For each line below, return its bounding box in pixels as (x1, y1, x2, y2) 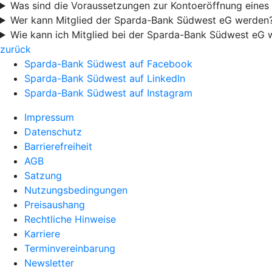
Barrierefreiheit (24, 140, 92, 152)
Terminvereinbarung (24, 242, 115, 254)
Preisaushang (24, 199, 85, 211)
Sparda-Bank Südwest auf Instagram (24, 87, 192, 99)
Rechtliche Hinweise (24, 213, 116, 225)
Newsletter (24, 257, 74, 269)
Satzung (24, 169, 62, 182)
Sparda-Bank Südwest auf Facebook (24, 58, 192, 70)
